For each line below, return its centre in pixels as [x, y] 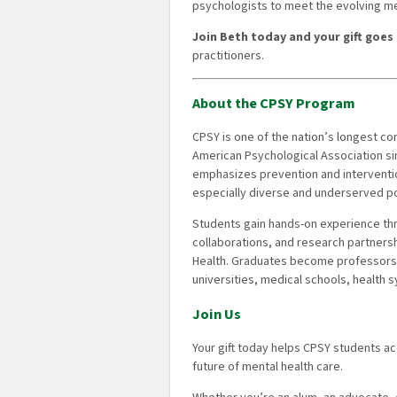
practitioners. [230, 55]
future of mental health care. [268, 367]
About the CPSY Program [274, 103]
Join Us [217, 314]
